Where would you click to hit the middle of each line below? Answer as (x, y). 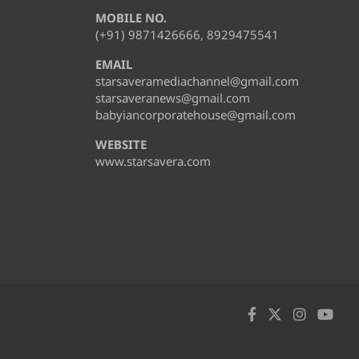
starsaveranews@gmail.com (172, 97)
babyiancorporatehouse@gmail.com (195, 114)
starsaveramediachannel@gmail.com (197, 81)
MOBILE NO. (131, 17)
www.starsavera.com (153, 161)
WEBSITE (121, 144)
